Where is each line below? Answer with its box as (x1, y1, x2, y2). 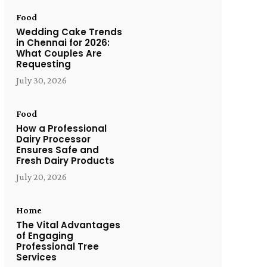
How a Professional (15, 122, 107, 135)
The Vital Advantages (15, 219, 120, 231)
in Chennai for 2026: (15, 36, 110, 49)
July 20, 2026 (15, 172, 67, 182)
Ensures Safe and (15, 144, 99, 156)
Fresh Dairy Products (15, 154, 114, 167)
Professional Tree (15, 240, 99, 253)
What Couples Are (15, 47, 102, 60)
